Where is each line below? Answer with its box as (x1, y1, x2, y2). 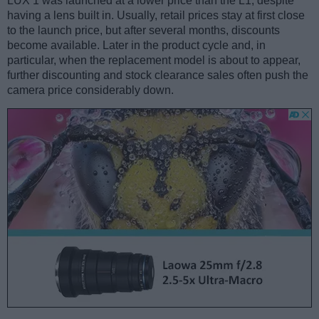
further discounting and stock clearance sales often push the (7, 68, 308, 81)
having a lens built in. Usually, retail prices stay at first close (7, 9, 305, 21)
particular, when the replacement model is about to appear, (7, 53, 300, 66)
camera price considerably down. (7, 83, 174, 96)
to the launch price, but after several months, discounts (7, 23, 280, 36)
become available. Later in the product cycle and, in (7, 38, 266, 51)
